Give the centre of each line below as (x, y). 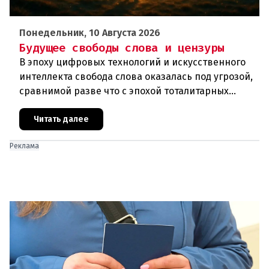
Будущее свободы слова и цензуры (122, 48)
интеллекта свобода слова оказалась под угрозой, (136, 77)
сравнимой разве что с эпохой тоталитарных (124, 91)
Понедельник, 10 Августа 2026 (90, 33)
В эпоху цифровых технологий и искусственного (132, 62)
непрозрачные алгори (71, 120)
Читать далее (61, 119)
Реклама (24, 146)
